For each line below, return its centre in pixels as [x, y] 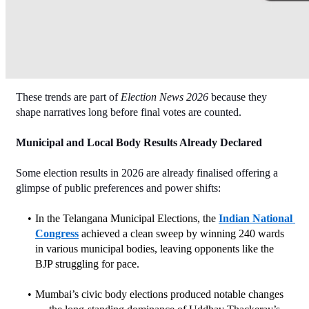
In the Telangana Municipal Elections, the [127, 218]
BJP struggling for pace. [87, 263]
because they [238, 97]
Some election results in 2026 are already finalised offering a [147, 172]
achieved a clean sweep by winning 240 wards [181, 233]
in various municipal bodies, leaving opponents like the [154, 248]
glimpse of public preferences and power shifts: [118, 188]
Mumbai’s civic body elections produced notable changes [159, 294]
